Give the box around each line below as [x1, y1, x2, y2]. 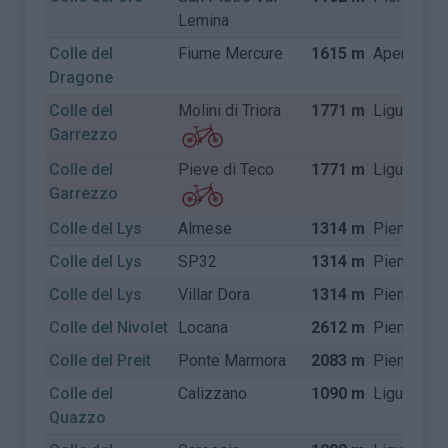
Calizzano [178, 384, 248, 403]
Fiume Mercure [178, 44, 284, 63]
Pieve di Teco [178, 160, 275, 179]
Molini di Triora [178, 101, 282, 120]
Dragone [49, 68, 114, 87]
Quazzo [49, 408, 107, 427]
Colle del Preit [49, 351, 152, 370]
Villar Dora [178, 285, 251, 304]
